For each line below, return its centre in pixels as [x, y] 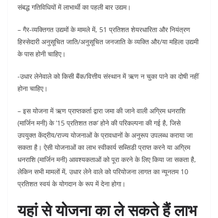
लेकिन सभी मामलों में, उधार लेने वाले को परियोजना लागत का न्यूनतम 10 [103, 172]
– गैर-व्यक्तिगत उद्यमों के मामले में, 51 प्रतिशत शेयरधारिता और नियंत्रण [104, 29]
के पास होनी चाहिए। [42, 54]
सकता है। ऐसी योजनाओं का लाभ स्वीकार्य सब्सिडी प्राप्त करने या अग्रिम [104, 147]
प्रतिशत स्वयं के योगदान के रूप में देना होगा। [72, 184]
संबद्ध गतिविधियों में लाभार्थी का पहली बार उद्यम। [74, 7]
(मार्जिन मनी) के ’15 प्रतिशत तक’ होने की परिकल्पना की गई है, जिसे [99, 123]
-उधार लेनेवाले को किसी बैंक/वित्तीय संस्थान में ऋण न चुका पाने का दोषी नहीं [108, 76]
